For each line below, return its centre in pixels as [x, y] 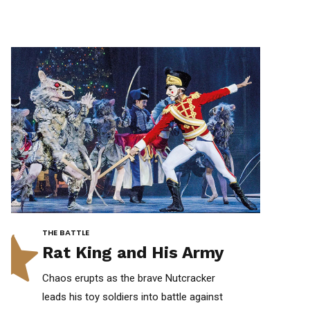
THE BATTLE [66, 232]
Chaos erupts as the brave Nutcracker [129, 278]
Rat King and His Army [133, 252]
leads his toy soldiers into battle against [133, 297]
